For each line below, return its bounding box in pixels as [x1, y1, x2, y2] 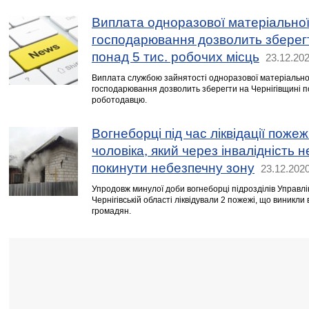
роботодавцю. [92, 95, 147, 105]
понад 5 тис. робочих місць [92, 49, 259, 64]
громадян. [92, 206, 131, 216]
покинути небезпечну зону [92, 160, 255, 175]
